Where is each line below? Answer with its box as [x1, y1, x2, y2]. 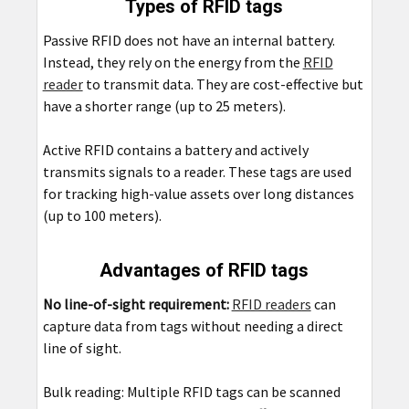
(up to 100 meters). [42, 206, 162, 225]
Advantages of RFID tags [100, 259, 309, 282]
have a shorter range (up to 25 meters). [42, 97, 286, 116]
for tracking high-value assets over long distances [42, 184, 354, 204]
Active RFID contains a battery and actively [42, 141, 309, 160]
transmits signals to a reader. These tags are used [42, 163, 351, 182]
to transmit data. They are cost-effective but [82, 75, 363, 94]
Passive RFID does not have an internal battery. [42, 31, 335, 50]
